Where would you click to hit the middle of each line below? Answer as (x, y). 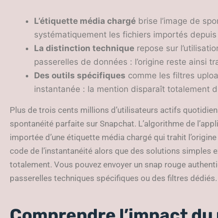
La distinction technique (84, 48)
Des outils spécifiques (80, 75)
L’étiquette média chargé (85, 21)
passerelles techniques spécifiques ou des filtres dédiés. (113, 178)
